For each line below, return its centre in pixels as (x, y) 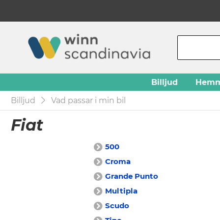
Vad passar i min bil (88, 100)
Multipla (121, 191)
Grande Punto (132, 176)
